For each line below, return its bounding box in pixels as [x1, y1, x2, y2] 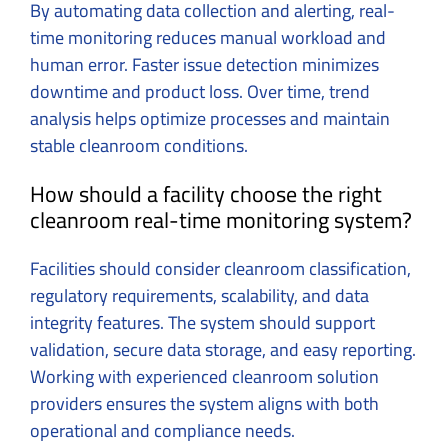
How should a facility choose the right [30, 172, 382, 215]
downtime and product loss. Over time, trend [30, 74, 370, 108]
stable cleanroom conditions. [30, 128, 248, 162]
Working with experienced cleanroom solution [30, 359, 379, 393]
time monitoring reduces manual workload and [30, 20, 386, 54]
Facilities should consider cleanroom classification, [30, 251, 411, 285]
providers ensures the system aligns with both [30, 386, 379, 420]
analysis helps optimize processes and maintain [30, 101, 390, 135]
